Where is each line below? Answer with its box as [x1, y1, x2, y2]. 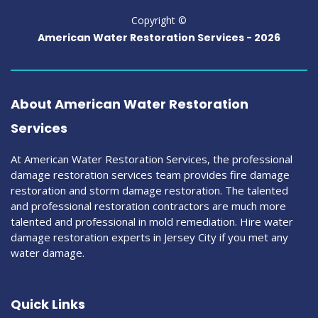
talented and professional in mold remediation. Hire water [11, 214, 293, 229]
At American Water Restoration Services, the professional [11, 151, 292, 166]
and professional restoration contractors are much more [11, 198, 286, 213]
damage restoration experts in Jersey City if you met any [11, 229, 288, 244]
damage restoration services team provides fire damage [11, 167, 290, 182]
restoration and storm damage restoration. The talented [11, 182, 288, 197]
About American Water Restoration [11, 94, 248, 113]
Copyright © [131, 13, 187, 27]
